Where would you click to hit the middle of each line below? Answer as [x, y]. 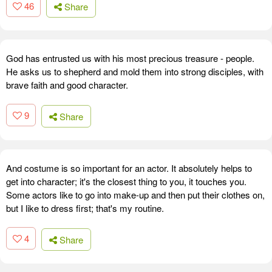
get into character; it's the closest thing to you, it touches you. [126, 181]
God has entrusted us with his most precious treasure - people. [130, 58]
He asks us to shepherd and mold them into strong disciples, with [135, 72]
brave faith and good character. [67, 85]
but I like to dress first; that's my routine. [85, 208]
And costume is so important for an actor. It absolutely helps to [129, 168]
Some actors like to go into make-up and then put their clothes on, [135, 194]
